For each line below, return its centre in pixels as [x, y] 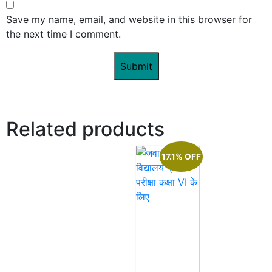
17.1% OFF [181, 156]
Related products [85, 129]
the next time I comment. [63, 34]
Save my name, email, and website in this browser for [129, 19]
